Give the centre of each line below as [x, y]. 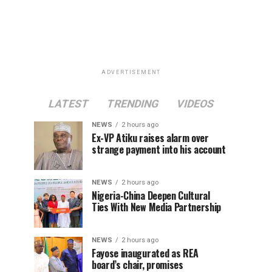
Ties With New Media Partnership [157, 207]
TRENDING [133, 104]
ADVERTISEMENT [131, 72]
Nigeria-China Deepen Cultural [151, 195]
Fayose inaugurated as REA [145, 253]
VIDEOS [195, 104]
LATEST [69, 104]
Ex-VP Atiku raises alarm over [150, 138]
